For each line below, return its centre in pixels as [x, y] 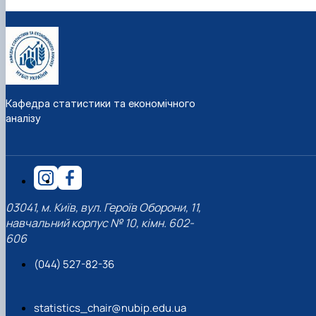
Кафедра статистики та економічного [101, 103]
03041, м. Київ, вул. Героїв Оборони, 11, [103, 208]
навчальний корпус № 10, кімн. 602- [100, 223]
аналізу [23, 118]
